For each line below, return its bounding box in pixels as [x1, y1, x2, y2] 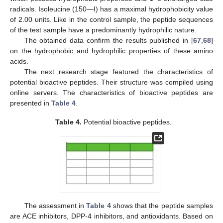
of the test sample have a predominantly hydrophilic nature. [10, 25, 197, 34]
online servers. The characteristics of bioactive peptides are [10, 88, 213, 97]
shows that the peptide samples [111, 201, 214, 210]
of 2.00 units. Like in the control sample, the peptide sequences [10, 15, 213, 23]
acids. [10, 57, 28, 65]
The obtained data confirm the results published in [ [24, 36, 193, 44]
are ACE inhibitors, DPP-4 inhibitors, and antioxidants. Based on [10, 212, 213, 220]
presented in [10, 99, 51, 107]
